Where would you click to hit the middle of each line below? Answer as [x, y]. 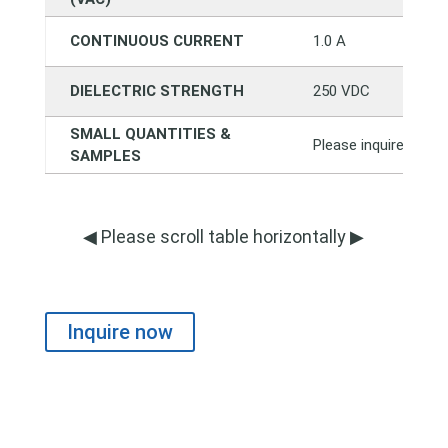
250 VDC [341, 91]
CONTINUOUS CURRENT [156, 41]
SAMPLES [105, 156]
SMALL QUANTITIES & [150, 134]
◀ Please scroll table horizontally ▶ [224, 236]
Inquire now [119, 332]
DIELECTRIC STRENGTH [156, 91]
